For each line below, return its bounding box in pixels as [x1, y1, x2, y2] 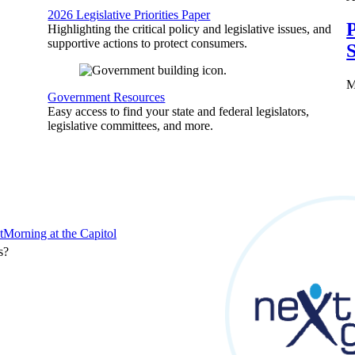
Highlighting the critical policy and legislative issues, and [48, 22, 332, 36]
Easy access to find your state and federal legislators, [48, 105, 310, 118]
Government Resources [48, 90, 166, 104]
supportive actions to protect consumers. [48, 36, 248, 50]
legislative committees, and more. [48, 119, 214, 132]
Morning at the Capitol [3, 227, 116, 240]
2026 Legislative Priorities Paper [48, 8, 211, 21]
